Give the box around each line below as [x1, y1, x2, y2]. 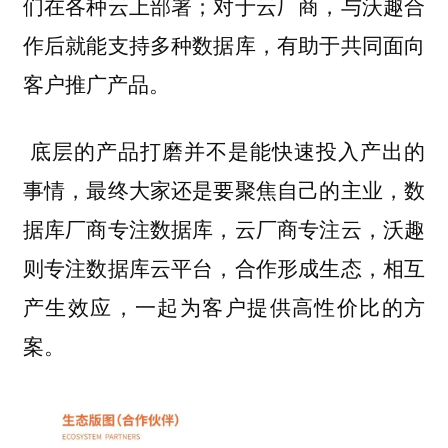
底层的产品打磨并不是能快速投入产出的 [22, 135, 426, 166]
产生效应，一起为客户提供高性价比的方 [22, 291, 426, 322]
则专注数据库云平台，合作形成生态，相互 [22, 252, 426, 283]
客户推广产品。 [22, 68, 176, 99]
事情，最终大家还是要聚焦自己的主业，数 [22, 174, 426, 205]
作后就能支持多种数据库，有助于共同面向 [22, 29, 426, 60]
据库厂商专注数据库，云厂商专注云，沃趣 [22, 213, 426, 244]
